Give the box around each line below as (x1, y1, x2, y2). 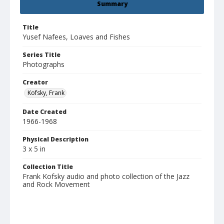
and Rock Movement (22, 179, 90, 189)
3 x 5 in (22, 144, 45, 154)
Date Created (22, 107, 66, 116)
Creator (22, 78, 48, 87)
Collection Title (22, 162, 73, 171)
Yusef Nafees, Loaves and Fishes (22, 32, 130, 42)
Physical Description (22, 135, 88, 144)
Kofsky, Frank (27, 88, 64, 97)
